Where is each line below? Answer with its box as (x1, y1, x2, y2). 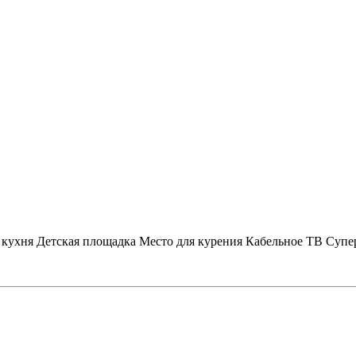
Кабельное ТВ (246, 234, 323, 248)
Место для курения (139, 234, 242, 248)
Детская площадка (37, 234, 136, 248)
